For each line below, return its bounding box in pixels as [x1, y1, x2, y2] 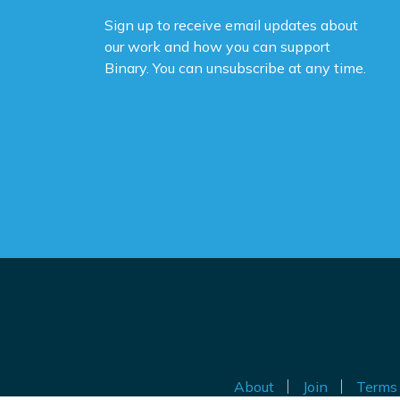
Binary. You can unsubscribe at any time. [104, 59, 366, 78]
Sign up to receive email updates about [104, 16, 358, 35]
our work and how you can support [104, 37, 330, 56]
